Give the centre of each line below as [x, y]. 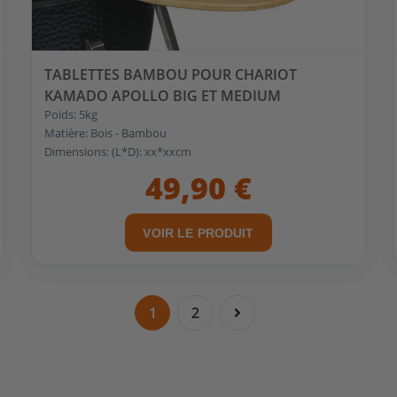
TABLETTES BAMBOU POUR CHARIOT [170, 74]
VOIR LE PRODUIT [198, 233]
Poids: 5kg [70, 114]
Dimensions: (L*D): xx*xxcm [117, 151]
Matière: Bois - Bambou [105, 132]
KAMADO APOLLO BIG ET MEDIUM [162, 95]
